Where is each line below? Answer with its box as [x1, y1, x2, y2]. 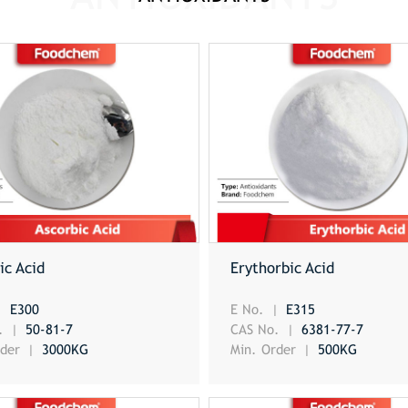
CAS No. [230, 321, 285, 337]
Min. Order [230, 341, 301, 357]
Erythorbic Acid [230, 259, 335, 278]
